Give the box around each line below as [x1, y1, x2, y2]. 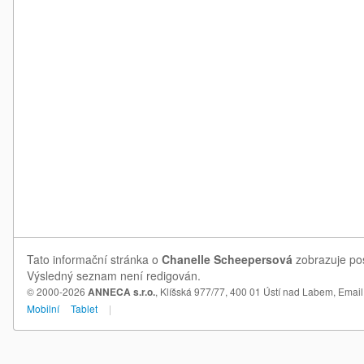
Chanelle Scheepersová [162, 251, 292, 267]
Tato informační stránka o [27, 251, 162, 267]
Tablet [71, 301, 97, 315]
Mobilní [27, 301, 59, 315]
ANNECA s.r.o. [88, 284, 155, 299]
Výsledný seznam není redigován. [27, 267, 201, 284]
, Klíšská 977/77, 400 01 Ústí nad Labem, [155, 284, 338, 298]
